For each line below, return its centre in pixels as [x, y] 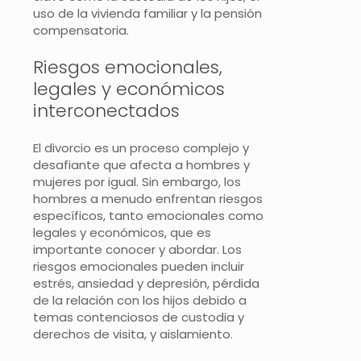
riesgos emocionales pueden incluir [139, 266]
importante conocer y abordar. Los [137, 249]
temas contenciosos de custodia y [139, 317]
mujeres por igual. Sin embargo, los [137, 181]
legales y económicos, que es [122, 232]
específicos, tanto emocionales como [148, 215]
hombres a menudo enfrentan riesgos [148, 198]
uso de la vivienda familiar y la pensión [147, 13]
